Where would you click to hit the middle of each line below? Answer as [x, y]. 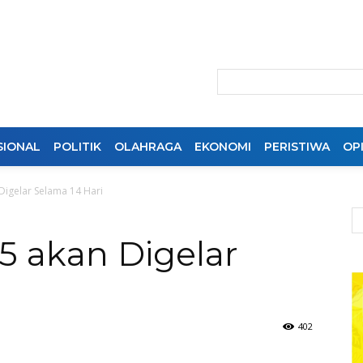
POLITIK [77, 147]
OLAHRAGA [148, 147]
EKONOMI [223, 147]
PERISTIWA [297, 147]
